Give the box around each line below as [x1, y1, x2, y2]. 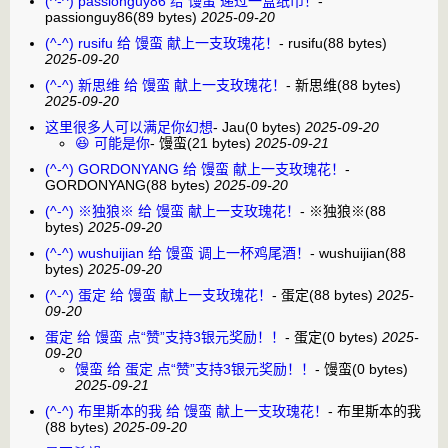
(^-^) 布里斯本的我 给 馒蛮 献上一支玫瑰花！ [45, 402, 328, 419]
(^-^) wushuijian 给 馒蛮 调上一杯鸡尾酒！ [45, 244, 310, 261]
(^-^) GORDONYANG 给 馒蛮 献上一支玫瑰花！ [45, 160, 345, 177]
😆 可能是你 [75, 134, 150, 151]
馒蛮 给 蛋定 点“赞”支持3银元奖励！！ [75, 360, 315, 377]
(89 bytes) [133, 8, 197, 25]
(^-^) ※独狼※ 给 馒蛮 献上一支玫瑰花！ [45, 202, 300, 219]
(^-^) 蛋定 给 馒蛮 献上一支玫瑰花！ [45, 286, 272, 303]
